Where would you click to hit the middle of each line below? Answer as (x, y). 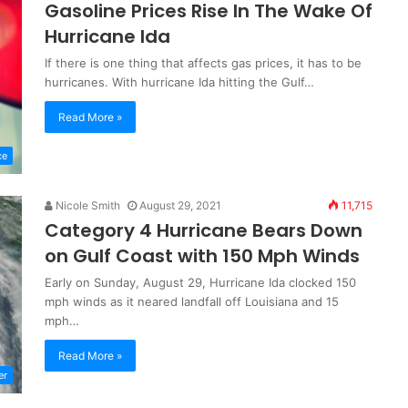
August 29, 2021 (180, 206)
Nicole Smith (87, 206)
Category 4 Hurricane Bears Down (204, 231)
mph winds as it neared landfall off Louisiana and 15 (192, 302)
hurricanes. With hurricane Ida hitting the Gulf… (179, 82)
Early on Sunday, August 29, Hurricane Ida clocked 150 (200, 283)
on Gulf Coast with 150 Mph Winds (202, 256)
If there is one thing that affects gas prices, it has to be (203, 63)
